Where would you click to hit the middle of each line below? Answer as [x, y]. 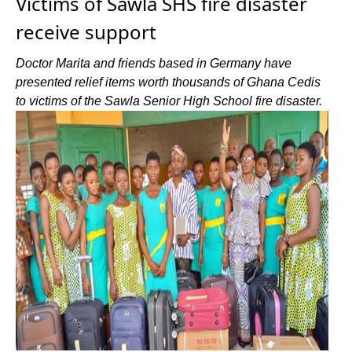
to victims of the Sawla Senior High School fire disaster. [169, 101]
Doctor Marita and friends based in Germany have [154, 63]
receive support [86, 32]
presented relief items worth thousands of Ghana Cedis [168, 82]
